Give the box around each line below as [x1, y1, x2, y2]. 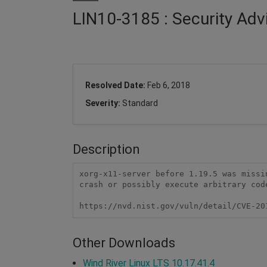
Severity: [85, 98, 122, 108]
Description [73, 141, 140, 157]
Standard [122, 98, 158, 108]
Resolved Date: [85, 80, 147, 90]
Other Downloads [73, 235, 175, 250]
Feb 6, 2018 [147, 80, 190, 90]
